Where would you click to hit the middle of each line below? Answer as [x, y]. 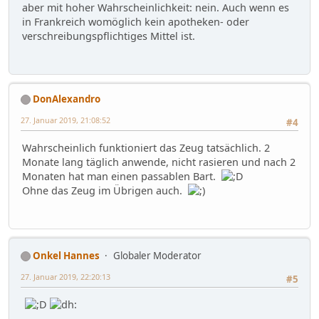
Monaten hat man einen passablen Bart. [122, 177]
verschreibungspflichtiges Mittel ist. [109, 36]
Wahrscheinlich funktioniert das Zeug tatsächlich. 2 [146, 148]
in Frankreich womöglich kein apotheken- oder [136, 22]
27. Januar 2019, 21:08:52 [66, 120]
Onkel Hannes [66, 255]
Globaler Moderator [157, 255]
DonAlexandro [67, 99]
